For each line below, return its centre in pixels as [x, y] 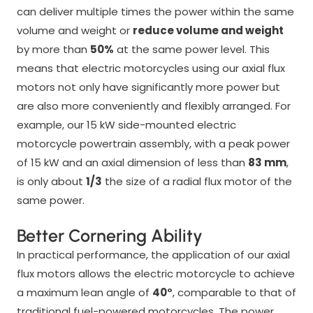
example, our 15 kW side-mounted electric [126, 124]
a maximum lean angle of [84, 292]
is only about [51, 181]
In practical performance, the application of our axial [153, 254]
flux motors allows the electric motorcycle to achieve [155, 273]
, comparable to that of [234, 292]
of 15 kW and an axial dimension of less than [132, 162]
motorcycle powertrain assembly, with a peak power [153, 143]
